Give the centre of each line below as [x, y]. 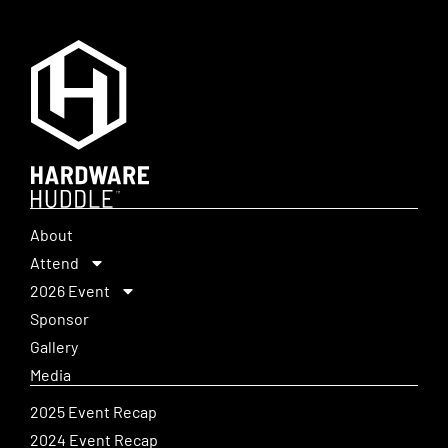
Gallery [54, 346]
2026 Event [70, 290]
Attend [54, 262]
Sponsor [59, 318]
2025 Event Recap [93, 411]
